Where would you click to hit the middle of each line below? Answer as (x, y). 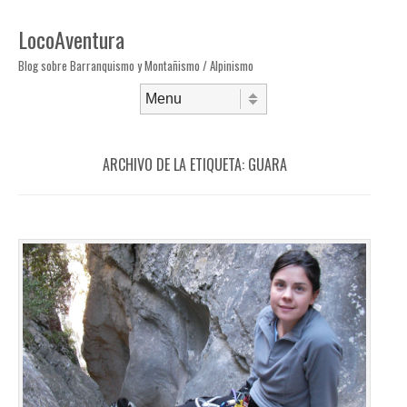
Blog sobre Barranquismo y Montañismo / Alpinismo (136, 65)
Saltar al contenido (65, 120)
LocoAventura (71, 39)
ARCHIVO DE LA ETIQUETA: (175, 164)
